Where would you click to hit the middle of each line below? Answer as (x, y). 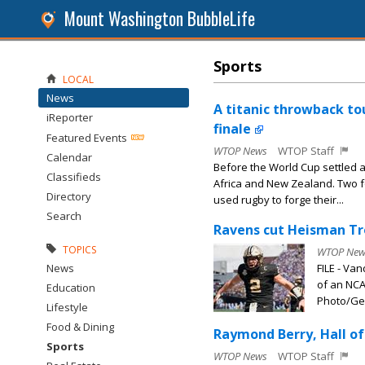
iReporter (70, 117)
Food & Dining (80, 327)
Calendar (69, 157)
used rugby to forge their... (279, 200)
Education (71, 288)
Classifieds (74, 177)
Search (64, 216)
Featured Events (87, 138)
